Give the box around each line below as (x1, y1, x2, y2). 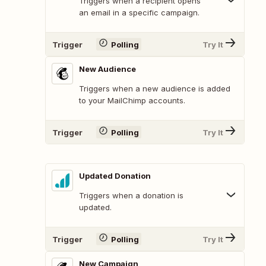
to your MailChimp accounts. (79, 96, 185, 106)
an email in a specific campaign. (79, 8, 199, 18)
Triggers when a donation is (79, 191, 183, 201)
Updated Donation (79, 171, 151, 181)
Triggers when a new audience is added (79, 84, 230, 94)
